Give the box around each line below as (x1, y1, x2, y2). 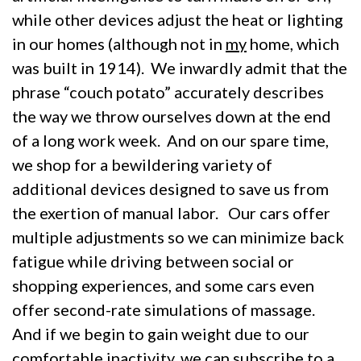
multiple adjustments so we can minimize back (12, 226, 344, 247)
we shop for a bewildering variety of (12, 154, 272, 174)
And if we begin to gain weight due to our (12, 323, 309, 343)
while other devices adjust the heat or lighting (12, 9, 343, 29)
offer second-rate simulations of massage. (12, 299, 318, 319)
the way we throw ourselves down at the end (12, 106, 331, 126)
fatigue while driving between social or (12, 251, 294, 271)
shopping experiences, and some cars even (12, 275, 314, 295)
